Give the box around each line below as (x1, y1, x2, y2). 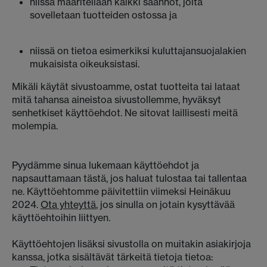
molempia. (12, 120, 58, 132)
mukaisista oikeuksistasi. (30, 58, 139, 70)
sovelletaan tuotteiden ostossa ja (30, 9, 177, 21)
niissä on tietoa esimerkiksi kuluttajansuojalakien (30, 45, 246, 57)
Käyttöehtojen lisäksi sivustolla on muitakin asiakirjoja (12, 238, 251, 250)
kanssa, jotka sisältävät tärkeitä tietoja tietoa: (12, 251, 213, 263)
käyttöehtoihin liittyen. (12, 212, 110, 223)
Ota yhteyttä (41, 198, 96, 210)
